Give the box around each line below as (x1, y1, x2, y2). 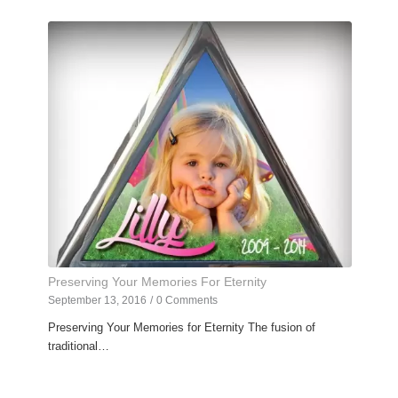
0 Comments (155, 294, 218, 306)
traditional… (47, 339, 109, 354)
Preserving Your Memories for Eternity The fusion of (47, 321, 315, 335)
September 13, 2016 (47, 294, 147, 306)
